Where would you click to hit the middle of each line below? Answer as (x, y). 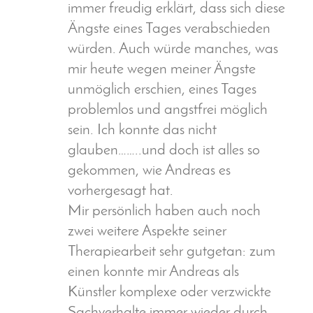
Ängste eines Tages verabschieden (169, 29)
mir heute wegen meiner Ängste (162, 70)
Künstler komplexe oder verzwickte (169, 293)
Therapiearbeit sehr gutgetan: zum (172, 252)
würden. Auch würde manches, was (173, 50)
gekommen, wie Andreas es (149, 171)
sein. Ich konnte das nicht (142, 131)
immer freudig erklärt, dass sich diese (176, 9)
